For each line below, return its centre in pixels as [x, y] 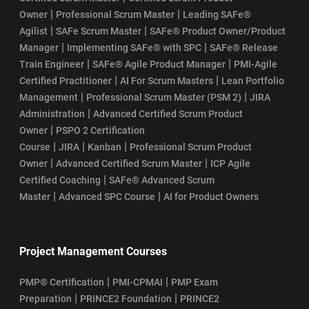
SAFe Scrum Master [99, 31]
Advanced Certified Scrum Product [168, 113]
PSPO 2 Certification [100, 130]
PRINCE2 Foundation [126, 298]
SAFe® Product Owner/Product [218, 31]
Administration [52, 113]
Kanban [104, 147]
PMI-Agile [256, 64]
